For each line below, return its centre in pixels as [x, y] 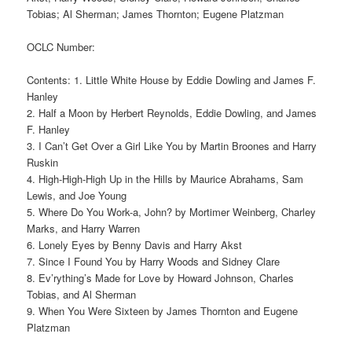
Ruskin [43, 162]
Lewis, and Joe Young [77, 195]
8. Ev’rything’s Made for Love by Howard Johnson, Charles [161, 277]
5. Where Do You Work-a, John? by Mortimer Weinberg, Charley [172, 211]
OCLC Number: [61, 46]
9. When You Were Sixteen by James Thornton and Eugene [163, 310]
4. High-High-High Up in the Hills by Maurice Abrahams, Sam [165, 178]
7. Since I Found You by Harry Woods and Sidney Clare [154, 261]
